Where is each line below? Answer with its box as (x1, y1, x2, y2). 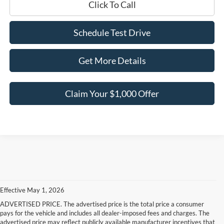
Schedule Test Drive (73, 26, 151, 38)
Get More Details (78, 54, 146, 66)
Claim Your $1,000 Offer (65, 87, 159, 99)
